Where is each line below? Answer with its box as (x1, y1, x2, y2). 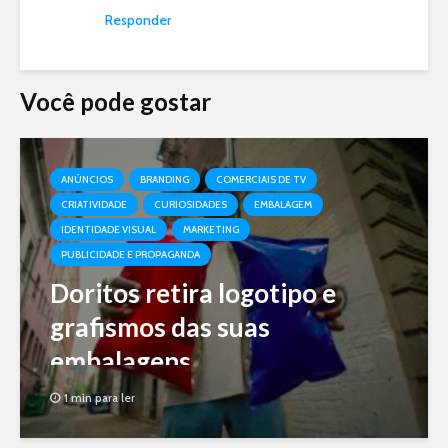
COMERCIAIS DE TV (216, 172, 306, 186)
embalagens (50, 344, 191, 377)
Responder (105, 10, 171, 29)
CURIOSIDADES (154, 197, 227, 211)
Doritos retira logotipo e (50, 276, 336, 309)
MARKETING (183, 222, 239, 236)
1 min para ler (64, 389, 135, 405)
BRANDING (140, 172, 189, 186)
